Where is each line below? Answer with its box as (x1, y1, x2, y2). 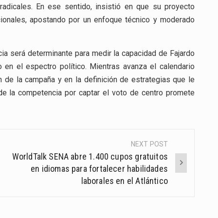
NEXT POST (131, 140, 168, 148)
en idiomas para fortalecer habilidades (31, 163, 168, 174)
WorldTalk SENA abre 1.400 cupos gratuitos (12, 151, 168, 162)
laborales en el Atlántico (81, 176, 168, 186)
